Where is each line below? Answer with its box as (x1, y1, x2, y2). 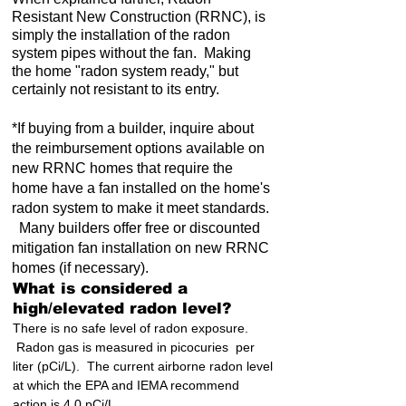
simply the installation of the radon (12, 27, 230, 43)
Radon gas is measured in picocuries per (13, 340, 255, 354)
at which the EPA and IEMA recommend (13, 378, 239, 392)
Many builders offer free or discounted (12, 220, 260, 236)
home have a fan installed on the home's (12, 180, 270, 196)
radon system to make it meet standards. (12, 200, 269, 216)
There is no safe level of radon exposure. (13, 321, 248, 335)
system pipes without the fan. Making (12, 45, 251, 61)
